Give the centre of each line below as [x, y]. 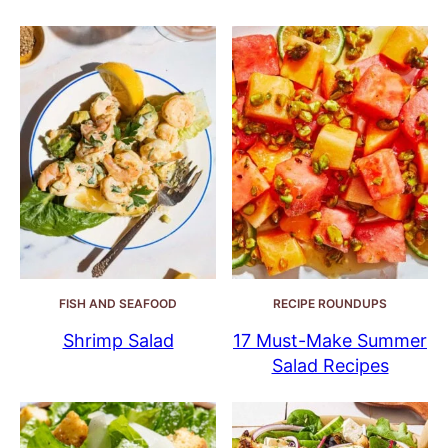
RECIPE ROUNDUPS [330, 303]
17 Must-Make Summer [330, 340]
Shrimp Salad [118, 340]
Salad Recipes [330, 365]
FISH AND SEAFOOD [118, 303]
